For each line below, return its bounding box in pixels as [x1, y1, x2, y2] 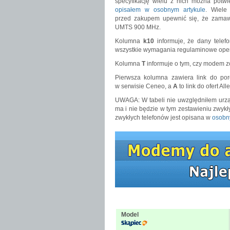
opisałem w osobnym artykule [115, 6, 205, 13]
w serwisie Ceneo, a [115, 83, 173, 90]
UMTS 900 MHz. [115, 24, 161, 31]
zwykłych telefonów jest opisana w [115, 114, 212, 121]
